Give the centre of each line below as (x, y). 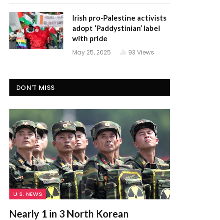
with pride (90, 38)
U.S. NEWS (28, 194)
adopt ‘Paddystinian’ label (116, 28)
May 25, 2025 (92, 52)
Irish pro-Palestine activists (119, 18)
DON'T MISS (36, 88)
